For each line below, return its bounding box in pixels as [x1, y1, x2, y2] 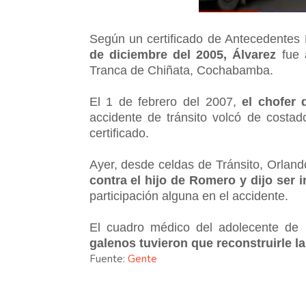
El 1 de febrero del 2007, [89, 95, 242, 109]
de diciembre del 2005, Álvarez [89, 48, 277, 61]
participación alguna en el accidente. [89, 189, 288, 203]
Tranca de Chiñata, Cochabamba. [89, 64, 273, 77]
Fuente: [89, 252, 128, 266]
